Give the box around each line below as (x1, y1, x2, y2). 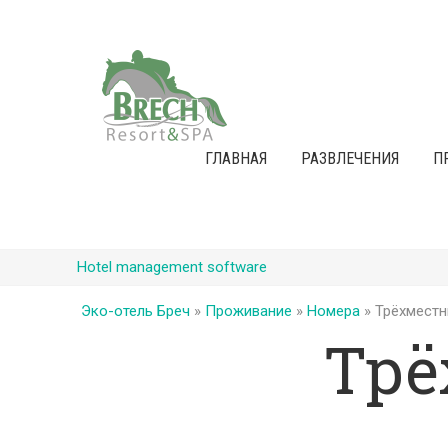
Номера (306, 302, 360, 321)
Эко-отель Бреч (80, 302, 190, 321)
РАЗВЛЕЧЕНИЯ (300, 149, 399, 168)
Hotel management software (77, 258, 267, 276)
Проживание (204, 302, 292, 321)
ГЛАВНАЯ (204, 149, 267, 168)
